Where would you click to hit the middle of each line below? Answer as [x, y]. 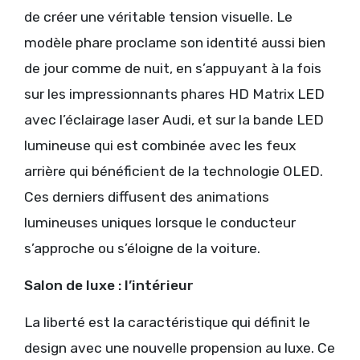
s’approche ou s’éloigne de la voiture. [142, 249]
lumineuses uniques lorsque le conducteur [160, 223]
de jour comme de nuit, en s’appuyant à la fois [173, 69]
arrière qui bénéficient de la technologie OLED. [174, 172]
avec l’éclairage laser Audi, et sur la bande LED [174, 120]
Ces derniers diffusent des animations [147, 197]
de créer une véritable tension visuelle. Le [158, 17]
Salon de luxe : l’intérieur [109, 286]
